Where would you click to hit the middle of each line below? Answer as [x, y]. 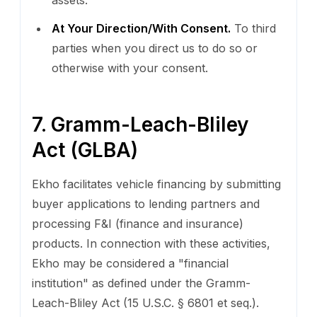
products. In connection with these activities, [151, 243]
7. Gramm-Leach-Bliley [140, 124]
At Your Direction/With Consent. [141, 28]
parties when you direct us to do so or [155, 48]
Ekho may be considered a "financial [130, 263]
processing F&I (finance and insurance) [138, 223]
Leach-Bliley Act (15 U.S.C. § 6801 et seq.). [145, 302]
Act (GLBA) [85, 150]
